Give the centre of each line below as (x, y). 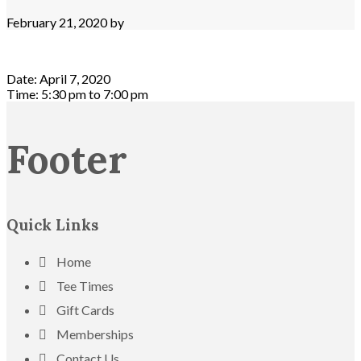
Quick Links (52, 225)
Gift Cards (85, 310)
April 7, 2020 (75, 78)
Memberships (95, 334)
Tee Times (85, 286)
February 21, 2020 (57, 22)
